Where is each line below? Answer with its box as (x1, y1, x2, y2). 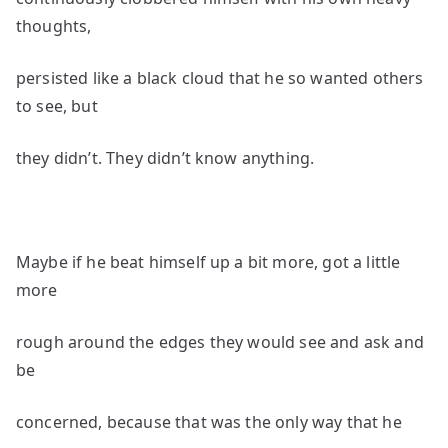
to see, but (16, 95, 98, 117)
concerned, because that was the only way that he (16, 411, 402, 433)
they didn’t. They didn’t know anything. (16, 147, 315, 169)
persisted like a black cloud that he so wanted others (16, 67, 424, 89)
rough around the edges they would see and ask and (16, 331, 424, 353)
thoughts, (16, 15, 92, 37)
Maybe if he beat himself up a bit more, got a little (16, 251, 401, 273)
